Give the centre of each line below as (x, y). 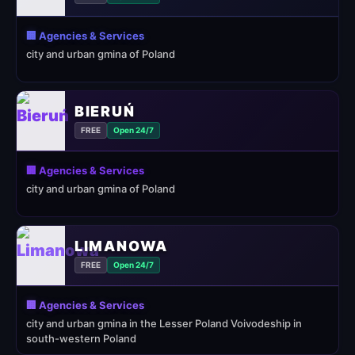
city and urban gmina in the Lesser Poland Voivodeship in (164, 323)
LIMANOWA (121, 246)
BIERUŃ (105, 111)
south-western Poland (81, 338)
